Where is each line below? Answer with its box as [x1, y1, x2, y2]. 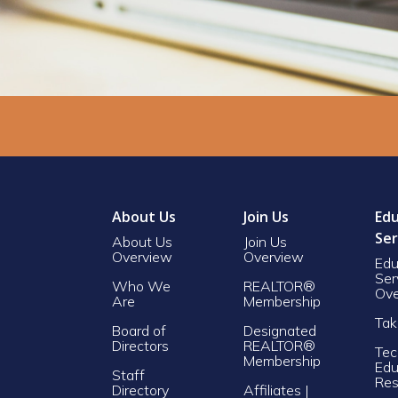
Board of [112, 321, 166, 339]
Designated [243, 321, 316, 339]
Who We [112, 276, 171, 295]
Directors [112, 336, 169, 354]
